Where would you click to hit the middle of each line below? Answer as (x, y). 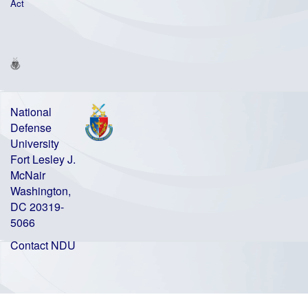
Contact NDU (43, 245)
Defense (31, 128)
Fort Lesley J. (43, 159)
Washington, (41, 191)
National (31, 112)
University (35, 144)
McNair (28, 175)
